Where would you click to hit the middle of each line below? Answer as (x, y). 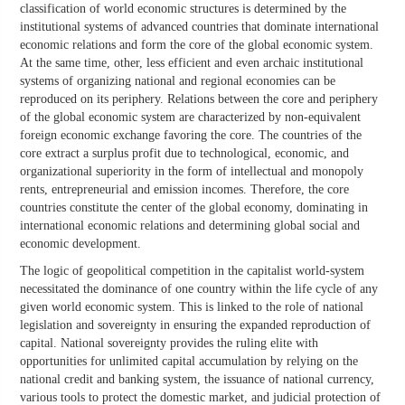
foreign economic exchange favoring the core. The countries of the (191, 136)
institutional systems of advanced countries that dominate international (199, 27)
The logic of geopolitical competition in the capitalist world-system (192, 271)
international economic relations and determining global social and (190, 226)
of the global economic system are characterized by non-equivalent (190, 118)
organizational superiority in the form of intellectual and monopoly (192, 172)
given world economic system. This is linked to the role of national (192, 307)
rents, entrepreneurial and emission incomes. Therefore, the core (184, 190)
